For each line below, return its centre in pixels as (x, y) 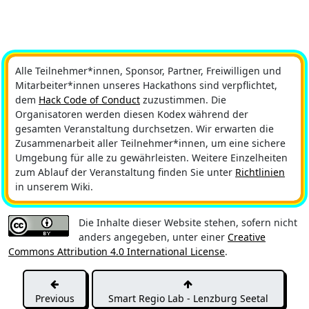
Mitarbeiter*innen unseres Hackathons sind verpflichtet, (146, 85)
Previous (54, 298)
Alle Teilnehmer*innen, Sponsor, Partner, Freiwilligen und (148, 70)
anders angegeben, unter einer (153, 237)
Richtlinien (260, 172)
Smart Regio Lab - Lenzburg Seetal (188, 298)
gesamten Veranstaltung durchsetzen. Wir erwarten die (144, 128)
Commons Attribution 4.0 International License (117, 251)
